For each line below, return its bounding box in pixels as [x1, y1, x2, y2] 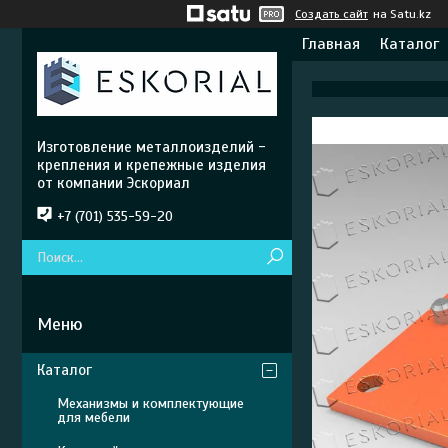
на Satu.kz [373, 7, 431, 21]
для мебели [57, 409, 130, 426]
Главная [302, 34, 360, 54]
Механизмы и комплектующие [57, 395, 244, 412]
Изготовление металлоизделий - [37, 138, 266, 156]
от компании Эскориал [37, 174, 190, 192]
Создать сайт [295, 7, 368, 21]
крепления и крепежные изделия [37, 156, 266, 174]
